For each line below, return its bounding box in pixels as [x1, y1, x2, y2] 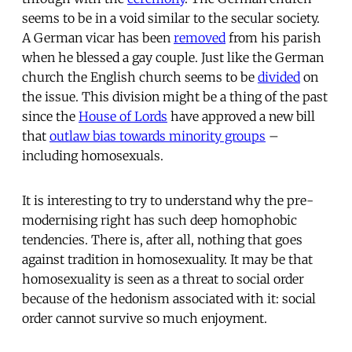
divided [258, 68, 300, 85]
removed [174, 29, 225, 46]
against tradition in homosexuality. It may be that [22, 251, 313, 267]
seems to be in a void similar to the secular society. [22, 9, 320, 26]
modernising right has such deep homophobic [22, 211, 297, 228]
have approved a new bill [167, 108, 315, 124]
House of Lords [79, 108, 167, 124]
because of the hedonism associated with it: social [22, 290, 316, 306]
